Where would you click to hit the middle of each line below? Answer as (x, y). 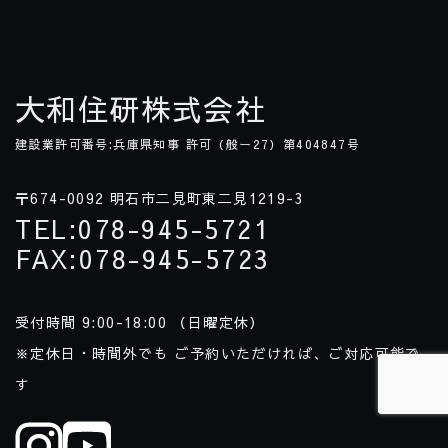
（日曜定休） (216, 322)
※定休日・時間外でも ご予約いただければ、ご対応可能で (218, 353)
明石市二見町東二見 (176, 198)
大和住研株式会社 (141, 109)
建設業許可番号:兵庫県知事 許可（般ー (134, 144)
